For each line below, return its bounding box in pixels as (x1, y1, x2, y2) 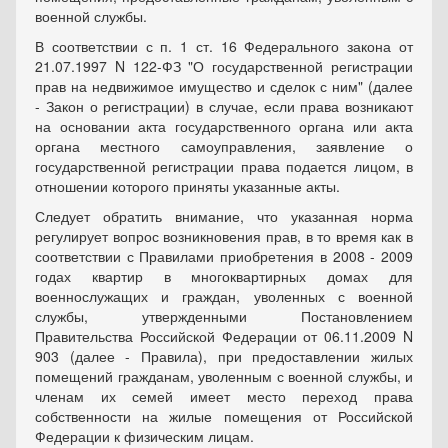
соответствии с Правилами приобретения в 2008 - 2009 (35, 246, 413, 267)
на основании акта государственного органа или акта (35, 116, 413, 137)
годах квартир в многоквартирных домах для (35, 266, 413, 287)
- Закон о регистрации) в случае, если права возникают (35, 96, 413, 117)
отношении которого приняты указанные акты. (35, 176, 340, 197)
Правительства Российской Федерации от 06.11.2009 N (35, 326, 413, 347)
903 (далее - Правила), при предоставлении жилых (35, 346, 413, 367)
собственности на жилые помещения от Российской (35, 406, 413, 427)
